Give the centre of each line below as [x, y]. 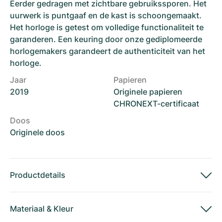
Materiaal [27, 209]
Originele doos [37, 132]
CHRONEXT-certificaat [156, 104]
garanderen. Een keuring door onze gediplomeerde [106, 39]
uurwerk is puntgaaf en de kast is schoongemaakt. [106, 15]
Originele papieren [148, 92]
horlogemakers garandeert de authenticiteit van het [108, 51]
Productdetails [38, 175]
